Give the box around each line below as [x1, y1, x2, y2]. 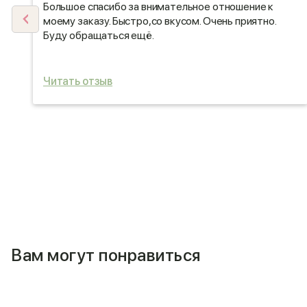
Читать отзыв [42, 75, 113, 88]
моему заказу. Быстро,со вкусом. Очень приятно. [42, 14, 276, 28]
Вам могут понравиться [11, 245, 201, 266]
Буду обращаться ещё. [42, 29, 154, 42]
